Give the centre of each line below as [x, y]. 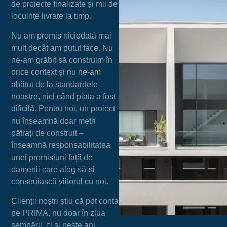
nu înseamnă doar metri [54, 121]
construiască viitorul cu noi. [60, 181]
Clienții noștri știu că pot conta [65, 201]
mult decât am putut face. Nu [62, 48]
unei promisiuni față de [52, 157]
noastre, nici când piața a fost [64, 96]
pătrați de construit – [48, 133]
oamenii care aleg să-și [53, 169]
